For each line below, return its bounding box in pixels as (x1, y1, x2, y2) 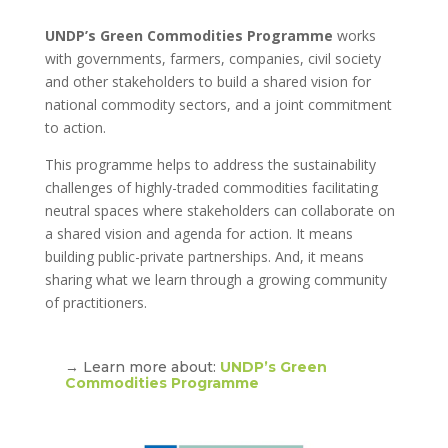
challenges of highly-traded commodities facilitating (44, 178, 378, 198)
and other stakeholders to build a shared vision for (44, 72, 371, 92)
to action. (44, 118, 106, 138)
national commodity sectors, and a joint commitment (44, 95, 392, 115)
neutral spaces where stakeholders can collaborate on (44, 201, 395, 221)
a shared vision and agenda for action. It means (44, 224, 353, 244)
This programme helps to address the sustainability (44, 155, 376, 175)
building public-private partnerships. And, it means (44, 247, 364, 267)
